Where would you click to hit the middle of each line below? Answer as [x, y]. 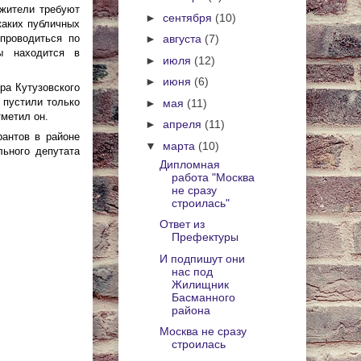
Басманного [203, 297]
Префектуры [205, 237]
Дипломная [189, 164]
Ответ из [182, 224]
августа [183, 39]
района [191, 310]
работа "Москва [213, 177]
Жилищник [200, 284]
